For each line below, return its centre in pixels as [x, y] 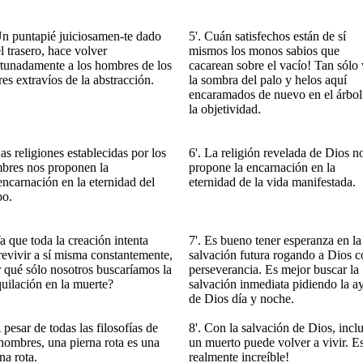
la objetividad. [225, 109]
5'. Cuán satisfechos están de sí [267, 36]
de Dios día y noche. [241, 299]
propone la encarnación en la [262, 167]
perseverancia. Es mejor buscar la [274, 269]
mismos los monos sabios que [264, 51]
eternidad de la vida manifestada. [272, 182]
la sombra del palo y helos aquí [268, 80]
